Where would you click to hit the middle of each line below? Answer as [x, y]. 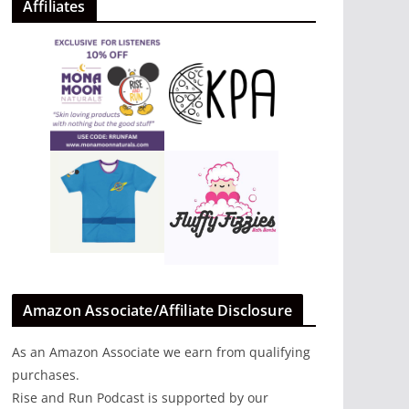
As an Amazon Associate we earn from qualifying [161, 352]
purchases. [46, 375]
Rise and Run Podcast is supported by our [140, 398]
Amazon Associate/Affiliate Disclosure [157, 311]
